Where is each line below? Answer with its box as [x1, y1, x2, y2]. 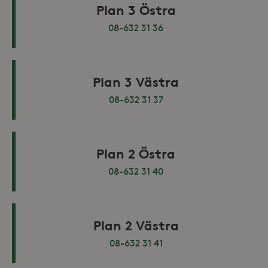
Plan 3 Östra [96, 2, 176, 18]
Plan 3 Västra [93, 74, 179, 90]
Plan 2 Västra [93, 217, 179, 233]
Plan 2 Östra [96, 145, 175, 162]
